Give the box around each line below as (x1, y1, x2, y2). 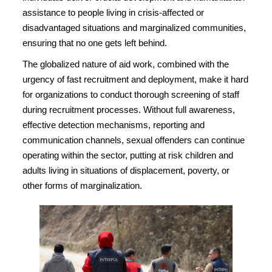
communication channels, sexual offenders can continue (22, 135, 245, 145)
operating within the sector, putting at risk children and (22, 150, 233, 160)
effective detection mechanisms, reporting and (22, 120, 205, 130)
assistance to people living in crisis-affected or (22, 7, 204, 18)
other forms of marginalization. (22, 180, 142, 191)
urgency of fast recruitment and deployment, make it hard (22, 74, 248, 84)
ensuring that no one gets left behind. (22, 38, 167, 48)
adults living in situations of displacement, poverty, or (22, 165, 229, 175)
